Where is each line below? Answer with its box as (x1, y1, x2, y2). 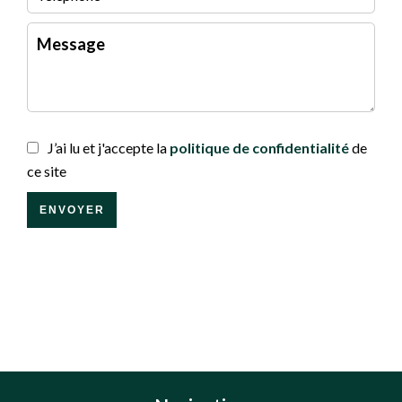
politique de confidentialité (170, 138, 349, 156)
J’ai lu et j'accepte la (48, 138, 170, 156)
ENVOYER (39, 203, 105, 216)
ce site (27, 162, 66, 179)
